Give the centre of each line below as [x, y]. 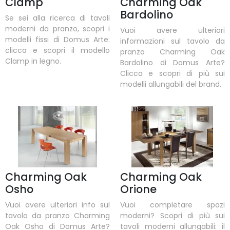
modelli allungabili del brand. [171, 84]
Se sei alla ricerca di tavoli [57, 18]
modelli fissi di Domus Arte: [57, 40]
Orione [138, 189]
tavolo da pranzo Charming [57, 215]
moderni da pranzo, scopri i [57, 29]
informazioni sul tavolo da [172, 41]
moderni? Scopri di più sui [172, 215]
